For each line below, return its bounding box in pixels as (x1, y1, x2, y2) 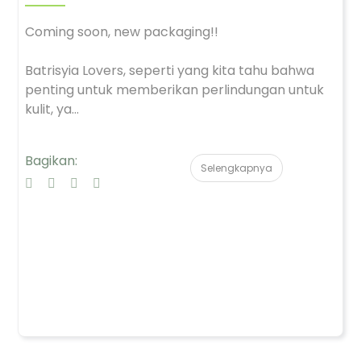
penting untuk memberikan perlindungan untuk (25, 81, 324, 99)
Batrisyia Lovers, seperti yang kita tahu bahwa (25, 61, 314, 80)
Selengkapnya (201, 161, 272, 175)
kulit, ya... (25, 100, 79, 118)
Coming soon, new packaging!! (25, 23, 218, 41)
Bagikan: (25, 151, 77, 170)
